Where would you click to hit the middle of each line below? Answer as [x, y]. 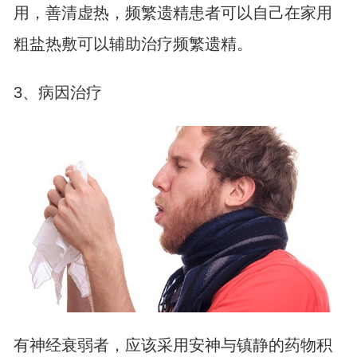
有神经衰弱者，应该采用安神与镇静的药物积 [173, 345]
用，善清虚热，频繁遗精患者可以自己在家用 [173, 13]
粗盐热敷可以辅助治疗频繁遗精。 [133, 44]
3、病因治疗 [57, 93]
